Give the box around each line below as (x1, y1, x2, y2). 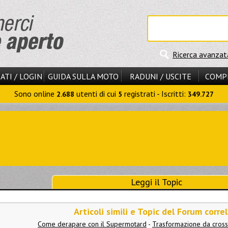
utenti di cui (74, 89, 118, 99)
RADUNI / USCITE (129, 71, 191, 81)
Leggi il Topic (130, 176, 182, 188)
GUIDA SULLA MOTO (47, 71, 119, 81)
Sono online (14, 89, 56, 99)
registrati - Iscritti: (122, 89, 188, 99)
